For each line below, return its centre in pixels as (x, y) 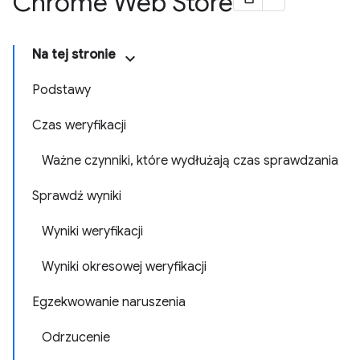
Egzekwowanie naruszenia (109, 302)
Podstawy (61, 90)
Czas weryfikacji (79, 125)
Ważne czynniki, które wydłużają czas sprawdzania (190, 161)
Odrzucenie (76, 337)
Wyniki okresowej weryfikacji (124, 267)
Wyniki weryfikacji (92, 231)
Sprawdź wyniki (77, 196)
